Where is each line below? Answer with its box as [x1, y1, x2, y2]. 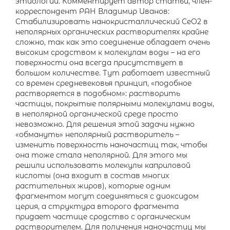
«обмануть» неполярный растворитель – [15, 130, 179, 139]
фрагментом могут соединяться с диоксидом [15, 191, 199, 201]
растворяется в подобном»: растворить [15, 89, 180, 98]
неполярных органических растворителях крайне [15, 27, 208, 36]
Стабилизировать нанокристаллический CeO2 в [15, 17, 208, 26]
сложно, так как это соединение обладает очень [15, 37, 210, 47]
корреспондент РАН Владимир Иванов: [15, 7, 169, 16]
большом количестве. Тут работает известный [15, 68, 210, 78]
